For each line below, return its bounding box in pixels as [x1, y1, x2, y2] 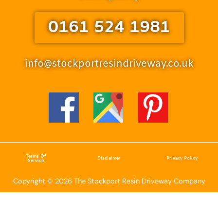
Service [28, 158, 44, 164]
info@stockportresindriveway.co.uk [24, 57, 194, 71]
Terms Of [26, 153, 46, 160]
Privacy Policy [166, 156, 198, 162]
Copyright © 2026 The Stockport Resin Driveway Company [13, 176, 205, 186]
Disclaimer [97, 156, 121, 162]
